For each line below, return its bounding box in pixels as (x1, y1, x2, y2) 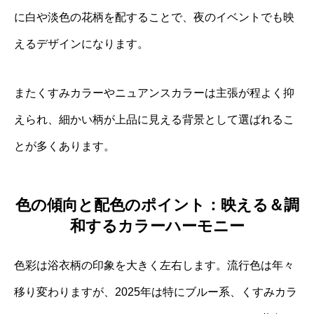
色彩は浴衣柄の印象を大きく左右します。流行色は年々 (14, 259, 294, 272)
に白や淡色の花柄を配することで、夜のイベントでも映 (14, 11, 294, 23)
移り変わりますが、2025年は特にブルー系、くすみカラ (14, 286, 297, 299)
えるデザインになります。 (14, 37, 149, 50)
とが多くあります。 (14, 139, 115, 152)
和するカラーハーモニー (69, 217, 245, 235)
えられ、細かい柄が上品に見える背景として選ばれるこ (14, 113, 294, 125)
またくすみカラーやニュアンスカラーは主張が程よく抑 (14, 86, 294, 99)
